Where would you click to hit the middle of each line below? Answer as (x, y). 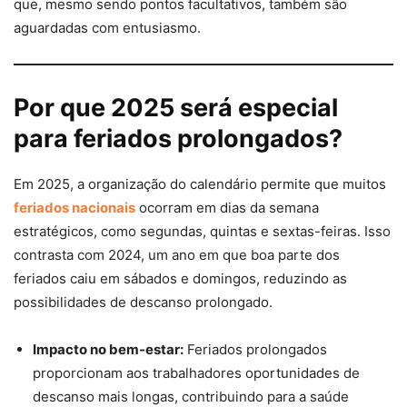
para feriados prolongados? (178, 138)
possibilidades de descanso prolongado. (143, 302)
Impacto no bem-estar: (108, 349)
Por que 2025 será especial (176, 107)
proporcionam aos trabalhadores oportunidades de (196, 372)
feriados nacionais (74, 207)
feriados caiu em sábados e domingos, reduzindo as (180, 278)
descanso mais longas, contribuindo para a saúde (191, 396)
